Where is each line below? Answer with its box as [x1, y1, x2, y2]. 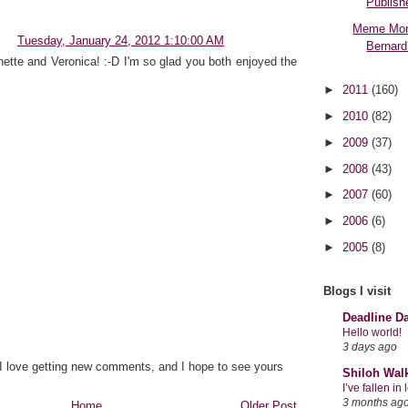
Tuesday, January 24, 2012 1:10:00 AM [17, 34, 224, 48]
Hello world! [342, 325, 402, 339]
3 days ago [342, 340, 397, 352]
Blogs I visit [323, 284, 391, 299]
